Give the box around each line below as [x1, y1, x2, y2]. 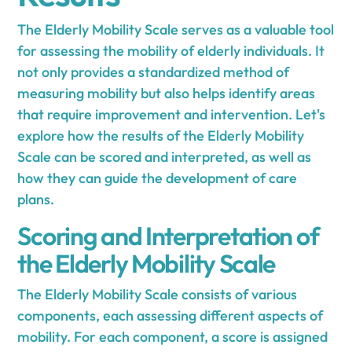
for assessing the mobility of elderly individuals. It [17, 41, 325, 60]
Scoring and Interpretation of [17, 219, 319, 251]
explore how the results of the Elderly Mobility [17, 126, 305, 145]
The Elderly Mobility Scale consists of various [17, 284, 298, 303]
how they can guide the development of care [17, 168, 298, 187]
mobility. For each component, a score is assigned [17, 327, 328, 346]
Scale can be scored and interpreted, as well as [17, 147, 312, 166]
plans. [17, 189, 55, 208]
